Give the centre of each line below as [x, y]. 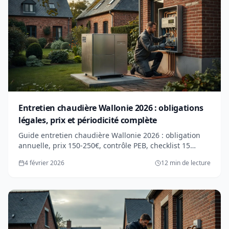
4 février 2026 [44, 163]
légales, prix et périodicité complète [88, 120]
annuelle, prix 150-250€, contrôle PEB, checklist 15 [104, 145]
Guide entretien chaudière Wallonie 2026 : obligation [109, 135]
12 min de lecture [186, 163]
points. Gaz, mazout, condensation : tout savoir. [99, 155]
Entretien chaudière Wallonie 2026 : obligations [111, 108]
